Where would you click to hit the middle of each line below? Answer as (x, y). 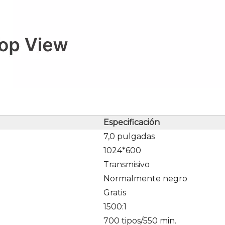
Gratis (115, 193)
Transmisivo (127, 164)
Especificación (132, 122)
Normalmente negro (145, 179)
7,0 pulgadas (129, 136)
